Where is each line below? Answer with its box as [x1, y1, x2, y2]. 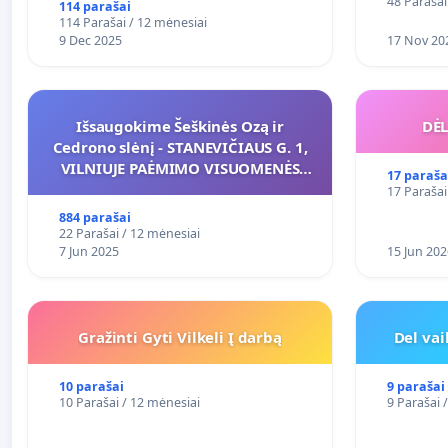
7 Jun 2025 [58, 243, 119, 261]
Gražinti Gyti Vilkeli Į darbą [78, 327, 282, 348]
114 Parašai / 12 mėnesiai [58, 14, 207, 32]
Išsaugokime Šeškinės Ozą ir [76, 116, 284, 137]
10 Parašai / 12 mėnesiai [58, 394, 200, 412]
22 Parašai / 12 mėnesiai [58, 225, 200, 243]
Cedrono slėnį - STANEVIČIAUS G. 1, [52, 137, 308, 158]
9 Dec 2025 [58, 32, 122, 50]
